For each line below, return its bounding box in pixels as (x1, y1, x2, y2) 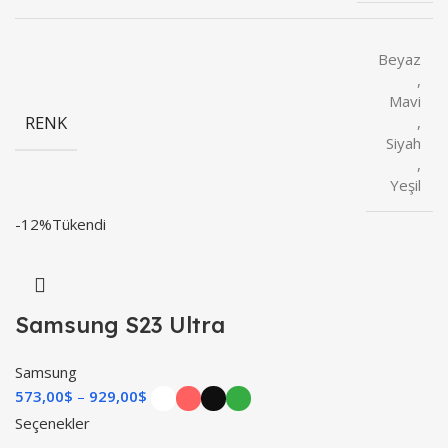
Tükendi (52, 214, 106, 235)
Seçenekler (15, 412, 90, 433)
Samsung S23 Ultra (15, 311, 225, 340)
